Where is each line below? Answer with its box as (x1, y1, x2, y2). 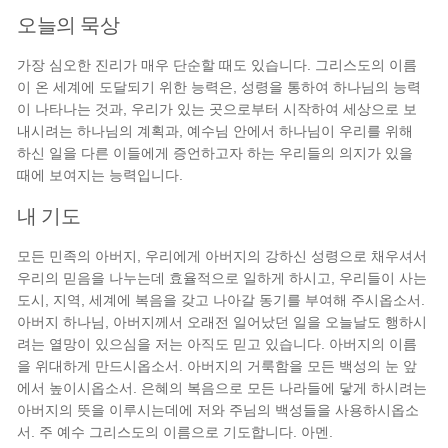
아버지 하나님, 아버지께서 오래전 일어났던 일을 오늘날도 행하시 (17, 314, 428, 330)
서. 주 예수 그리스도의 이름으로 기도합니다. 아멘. (17, 424, 334, 440)
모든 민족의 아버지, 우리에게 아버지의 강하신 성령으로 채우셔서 (17, 248, 428, 264)
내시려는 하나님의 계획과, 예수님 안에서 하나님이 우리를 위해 (17, 123, 414, 139)
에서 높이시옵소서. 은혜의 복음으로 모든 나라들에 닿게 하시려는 (17, 380, 428, 396)
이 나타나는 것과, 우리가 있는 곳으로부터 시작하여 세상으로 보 (17, 101, 418, 117)
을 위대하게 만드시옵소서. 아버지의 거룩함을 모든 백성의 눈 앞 (17, 358, 418, 374)
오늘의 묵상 (17, 11, 120, 37)
